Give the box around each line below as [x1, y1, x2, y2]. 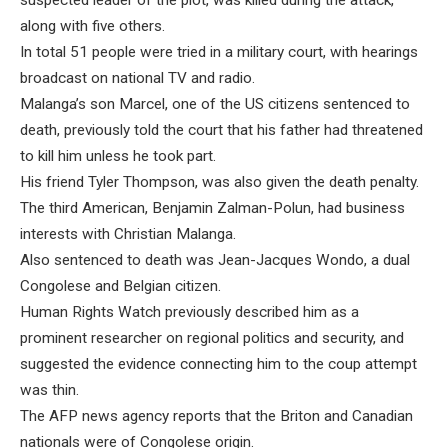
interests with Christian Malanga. [20, 225, 236, 244]
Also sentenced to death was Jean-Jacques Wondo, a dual [20, 251, 410, 270]
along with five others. [20, 17, 165, 36]
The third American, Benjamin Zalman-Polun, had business [20, 199, 405, 218]
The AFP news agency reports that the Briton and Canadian [20, 407, 413, 426]
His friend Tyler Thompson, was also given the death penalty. [20, 173, 419, 192]
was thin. [20, 381, 79, 400]
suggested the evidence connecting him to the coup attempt [20, 355, 417, 374]
